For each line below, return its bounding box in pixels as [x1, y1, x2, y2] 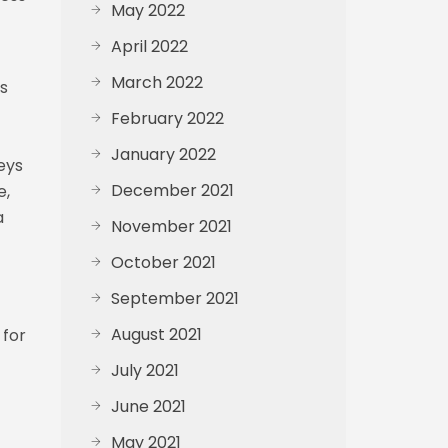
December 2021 [111, 179, 234, 202]
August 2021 [111, 323, 202, 346]
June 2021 [111, 395, 186, 418]
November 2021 [111, 215, 232, 238]
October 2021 [111, 251, 216, 274]
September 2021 [111, 287, 239, 310]
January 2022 [111, 143, 216, 166]
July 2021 [111, 359, 179, 382]
